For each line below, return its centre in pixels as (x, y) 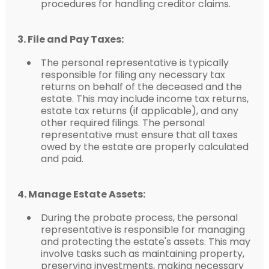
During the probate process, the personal (139, 217)
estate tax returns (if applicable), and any (139, 110)
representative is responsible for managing (143, 229)
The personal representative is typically (134, 62)
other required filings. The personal (122, 122)
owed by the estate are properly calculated (144, 147)
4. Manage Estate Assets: (81, 194)
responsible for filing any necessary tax (133, 74)
